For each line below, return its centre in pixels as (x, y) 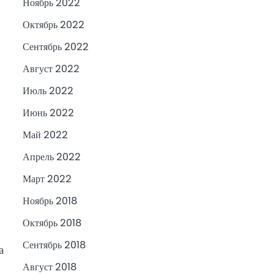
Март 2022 (47, 179)
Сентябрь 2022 (55, 47)
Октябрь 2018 (52, 223)
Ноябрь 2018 (50, 201)
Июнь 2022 (48, 113)
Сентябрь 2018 (54, 245)
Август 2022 (51, 69)
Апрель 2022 (51, 157)
